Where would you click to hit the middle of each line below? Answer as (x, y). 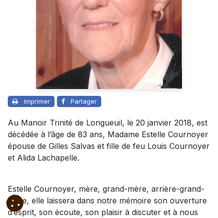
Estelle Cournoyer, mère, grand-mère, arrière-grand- (106, 189)
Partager (84, 101)
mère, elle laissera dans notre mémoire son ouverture (107, 201)
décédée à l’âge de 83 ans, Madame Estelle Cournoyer (108, 135)
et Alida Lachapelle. (44, 158)
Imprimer (37, 101)
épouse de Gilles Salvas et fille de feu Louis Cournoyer (109, 146)
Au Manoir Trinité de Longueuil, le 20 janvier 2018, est (108, 123)
